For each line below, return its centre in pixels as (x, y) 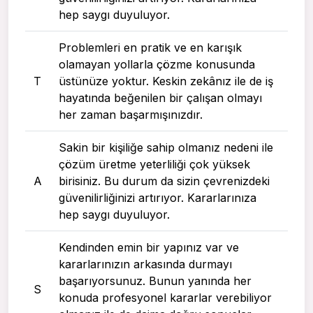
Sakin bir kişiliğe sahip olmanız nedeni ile (166, 148)
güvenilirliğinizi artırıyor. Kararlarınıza (158, 198)
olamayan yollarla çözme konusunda (157, 65)
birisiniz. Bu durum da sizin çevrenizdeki (164, 181)
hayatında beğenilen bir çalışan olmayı (160, 98)
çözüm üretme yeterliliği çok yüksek (154, 165)
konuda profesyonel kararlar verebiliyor (165, 298)
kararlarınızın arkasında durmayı (145, 264)
